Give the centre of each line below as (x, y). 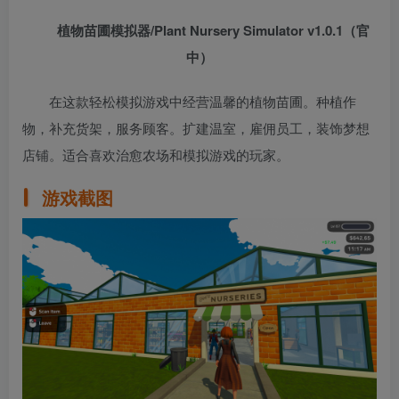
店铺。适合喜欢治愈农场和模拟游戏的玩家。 (156, 154)
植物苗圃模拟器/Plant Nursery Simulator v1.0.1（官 (213, 30)
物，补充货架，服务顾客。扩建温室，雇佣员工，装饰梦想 (196, 127)
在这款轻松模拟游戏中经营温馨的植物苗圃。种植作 (203, 101)
